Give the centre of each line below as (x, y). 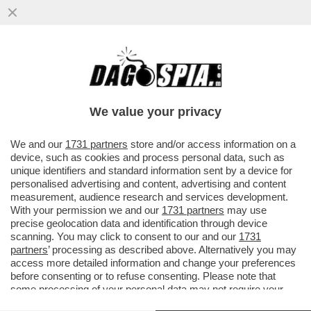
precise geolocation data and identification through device (139, 223)
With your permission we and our (86, 210)
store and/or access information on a (212, 144)
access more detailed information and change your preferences (153, 263)
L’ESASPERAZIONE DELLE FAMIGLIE (131, 84)
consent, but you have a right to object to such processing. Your (154, 302)
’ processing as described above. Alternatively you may (172, 250)
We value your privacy (155, 112)
